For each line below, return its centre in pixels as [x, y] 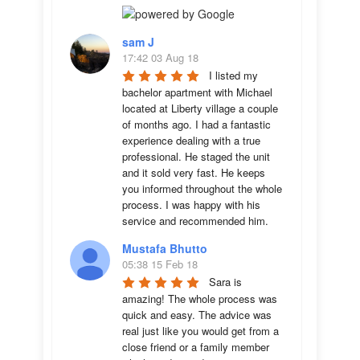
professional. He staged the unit [196, 156]
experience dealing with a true [191, 140]
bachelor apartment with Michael [197, 92]
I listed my [233, 75]
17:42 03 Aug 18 [160, 57]
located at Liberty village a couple [200, 108]
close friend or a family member [196, 347]
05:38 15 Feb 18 [160, 264]
